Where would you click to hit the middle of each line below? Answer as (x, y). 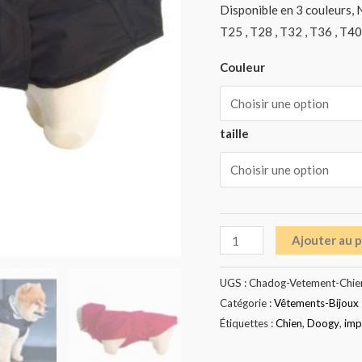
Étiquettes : (248, 324)
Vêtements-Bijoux (316, 303)
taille (234, 134)
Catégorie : (247, 303)
